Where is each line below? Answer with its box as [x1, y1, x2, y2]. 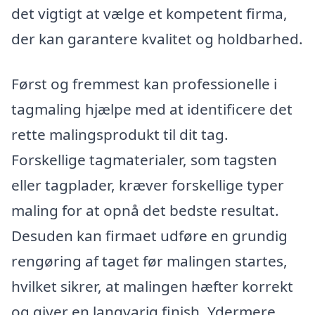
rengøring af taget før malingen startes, [11, 250, 288, 271]
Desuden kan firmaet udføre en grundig [11, 225, 288, 245]
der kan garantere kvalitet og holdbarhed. [11, 29, 303, 49]
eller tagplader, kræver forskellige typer [11, 174, 284, 195]
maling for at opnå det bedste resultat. [11, 200, 279, 220]
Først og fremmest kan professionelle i [11, 73, 277, 94]
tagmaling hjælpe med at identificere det [11, 98, 292, 119]
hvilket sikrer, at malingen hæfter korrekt [11, 276, 293, 296]
